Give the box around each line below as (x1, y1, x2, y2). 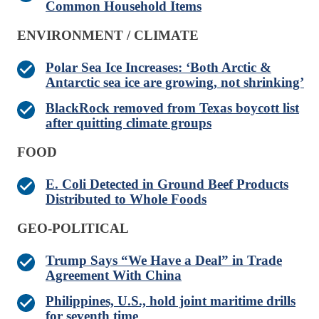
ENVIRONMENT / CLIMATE (17, 28, 199, 43)
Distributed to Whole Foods (46, 192, 206, 207)
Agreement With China (46, 268, 182, 283)
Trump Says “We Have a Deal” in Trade (46, 253, 282, 268)
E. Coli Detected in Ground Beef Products (46, 177, 288, 192)
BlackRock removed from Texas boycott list (46, 100, 299, 116)
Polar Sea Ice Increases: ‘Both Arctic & (46, 60, 271, 75)
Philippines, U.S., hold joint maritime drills (46, 293, 296, 309)
